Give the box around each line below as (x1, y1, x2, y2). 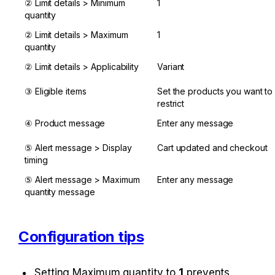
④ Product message (25, 117, 106, 128)
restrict (157, 98, 185, 109)
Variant (157, 61, 185, 72)
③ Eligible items (25, 85, 87, 96)
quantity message (25, 186, 95, 197)
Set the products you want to (157, 85, 273, 96)
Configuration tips (18, 227, 144, 246)
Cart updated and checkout (157, 142, 268, 153)
